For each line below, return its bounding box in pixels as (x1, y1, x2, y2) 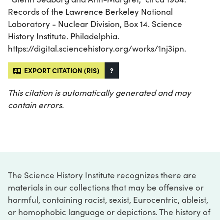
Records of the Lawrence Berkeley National (8, 6, 173, 18)
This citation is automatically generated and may (8, 87, 191, 99)
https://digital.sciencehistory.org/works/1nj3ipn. (8, 43, 186, 55)
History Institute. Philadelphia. (8, 30, 119, 42)
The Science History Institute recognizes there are (8, 169, 196, 181)
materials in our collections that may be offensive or (8, 182, 204, 193)
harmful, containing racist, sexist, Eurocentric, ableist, (8, 194, 208, 206)
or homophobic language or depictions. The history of (8, 206, 211, 218)
